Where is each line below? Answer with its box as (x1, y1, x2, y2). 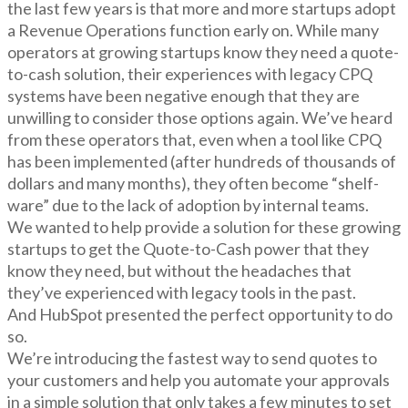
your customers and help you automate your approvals (7, 369, 390, 390)
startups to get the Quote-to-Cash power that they (7, 238, 369, 259)
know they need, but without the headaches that (7, 260, 352, 280)
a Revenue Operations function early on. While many (7, 19, 379, 40)
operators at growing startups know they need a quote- (7, 41, 399, 62)
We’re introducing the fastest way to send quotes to (7, 347, 377, 368)
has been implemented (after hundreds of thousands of (7, 150, 396, 171)
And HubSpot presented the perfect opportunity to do (7, 303, 393, 324)
